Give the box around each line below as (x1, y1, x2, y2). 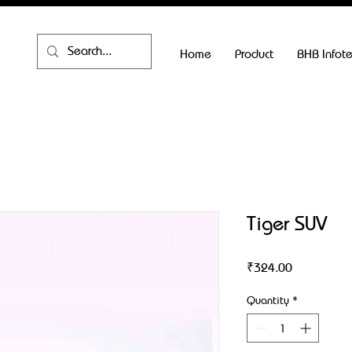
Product (235, 46, 273, 61)
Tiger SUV (247, 211, 327, 236)
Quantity (247, 293, 289, 307)
